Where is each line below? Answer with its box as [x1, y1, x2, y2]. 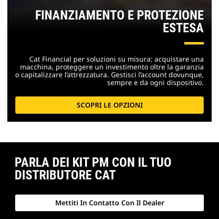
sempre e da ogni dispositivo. [107, 77, 204, 87]
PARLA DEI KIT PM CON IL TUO [15, 154, 172, 170]
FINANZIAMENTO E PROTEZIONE [35, 7, 204, 22]
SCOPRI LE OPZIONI [76, 100, 143, 110]
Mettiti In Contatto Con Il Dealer [55, 197, 164, 207]
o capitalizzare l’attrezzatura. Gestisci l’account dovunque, [15, 69, 204, 79]
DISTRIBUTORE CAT [15, 167, 116, 182]
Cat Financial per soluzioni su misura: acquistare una [29, 54, 204, 64]
